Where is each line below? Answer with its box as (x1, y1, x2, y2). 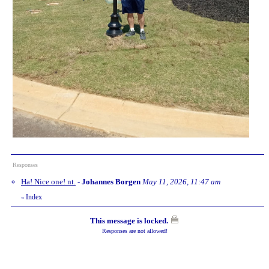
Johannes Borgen (82, 177, 141, 186)
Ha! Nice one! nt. (21, 177, 76, 186)
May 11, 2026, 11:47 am (142, 177, 220, 186)
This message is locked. (89, 216, 168, 225)
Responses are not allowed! (101, 227, 168, 234)
